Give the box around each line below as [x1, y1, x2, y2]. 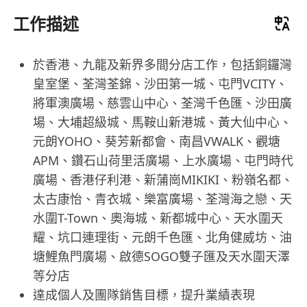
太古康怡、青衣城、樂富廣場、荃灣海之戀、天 [32, 190, 292, 207]
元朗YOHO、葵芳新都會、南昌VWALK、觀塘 [32, 132, 280, 149]
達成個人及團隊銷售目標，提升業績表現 [32, 286, 255, 303]
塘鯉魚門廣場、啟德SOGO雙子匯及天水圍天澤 [32, 247, 290, 265]
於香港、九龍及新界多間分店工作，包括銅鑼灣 [32, 56, 292, 73]
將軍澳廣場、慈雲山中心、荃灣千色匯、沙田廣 [32, 94, 292, 111]
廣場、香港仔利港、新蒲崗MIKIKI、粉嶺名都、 [32, 171, 293, 188]
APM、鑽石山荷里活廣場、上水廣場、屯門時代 [32, 151, 293, 169]
